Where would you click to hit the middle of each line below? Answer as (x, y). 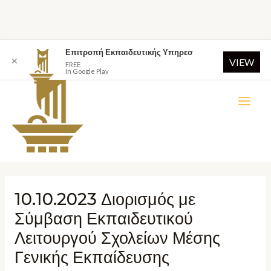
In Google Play (87, 71)
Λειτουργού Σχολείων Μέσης (117, 238)
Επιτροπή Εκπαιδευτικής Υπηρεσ (129, 52)
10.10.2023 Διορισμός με (105, 200)
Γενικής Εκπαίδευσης (92, 258)
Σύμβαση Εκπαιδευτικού (103, 219)
